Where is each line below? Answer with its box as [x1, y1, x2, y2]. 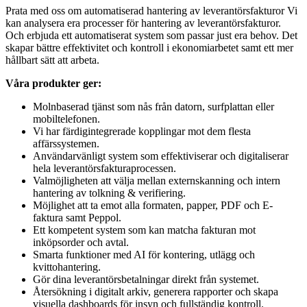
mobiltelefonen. [33, 113, 100, 125]
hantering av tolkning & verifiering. [33, 187, 186, 199]
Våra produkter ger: [5, 77, 101, 90]
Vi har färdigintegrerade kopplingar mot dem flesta [33, 125, 251, 138]
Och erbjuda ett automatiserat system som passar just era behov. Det [5, 29, 297, 42]
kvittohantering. [33, 261, 101, 273]
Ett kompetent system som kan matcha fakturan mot [33, 224, 256, 236]
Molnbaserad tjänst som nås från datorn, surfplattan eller [33, 101, 274, 113]
